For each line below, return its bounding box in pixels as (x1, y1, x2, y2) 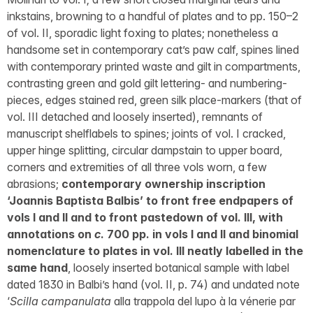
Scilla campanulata (10, 294, 111, 308)
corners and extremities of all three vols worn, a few (7, 160, 267, 174)
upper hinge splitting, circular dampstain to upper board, (7, 143, 282, 157)
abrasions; (7, 177, 61, 191)
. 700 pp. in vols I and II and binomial (101, 227, 298, 241)
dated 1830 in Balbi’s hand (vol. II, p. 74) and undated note (7, 277, 300, 291)
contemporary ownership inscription (61, 177, 265, 191)
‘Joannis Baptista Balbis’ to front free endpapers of (7, 194, 293, 208)
